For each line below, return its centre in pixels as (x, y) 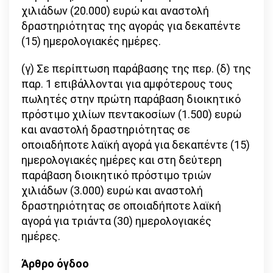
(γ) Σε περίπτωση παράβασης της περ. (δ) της (136, 69)
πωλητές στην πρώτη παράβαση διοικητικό (131, 99)
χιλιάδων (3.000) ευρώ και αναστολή (112, 191)
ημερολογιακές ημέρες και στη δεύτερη (122, 160)
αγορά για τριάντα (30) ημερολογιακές (116, 221)
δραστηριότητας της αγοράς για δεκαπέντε (131, 26)
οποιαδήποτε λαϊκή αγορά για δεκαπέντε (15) (136, 145)
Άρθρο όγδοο (55, 264)
